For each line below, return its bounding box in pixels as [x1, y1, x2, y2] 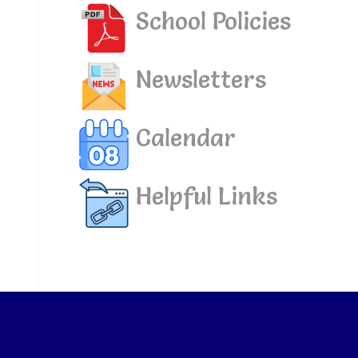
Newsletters [129, 64, 266, 94]
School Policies [129, 6, 291, 36]
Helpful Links [129, 181, 277, 211]
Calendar [129, 122, 236, 153]
